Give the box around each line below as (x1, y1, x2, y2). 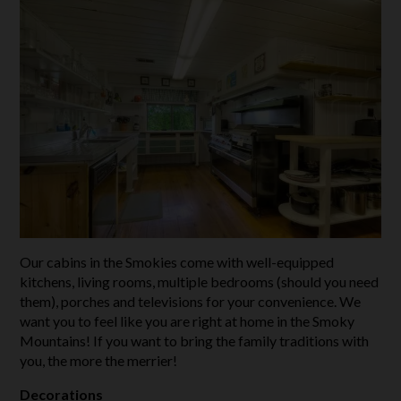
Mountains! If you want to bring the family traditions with (20, 332, 370, 350)
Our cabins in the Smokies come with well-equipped (20, 253, 335, 271)
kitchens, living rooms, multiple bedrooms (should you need (20, 273, 380, 291)
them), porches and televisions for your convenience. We (20, 293, 362, 311)
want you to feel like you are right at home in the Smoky (20, 312, 355, 330)
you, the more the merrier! (20, 352, 178, 370)
